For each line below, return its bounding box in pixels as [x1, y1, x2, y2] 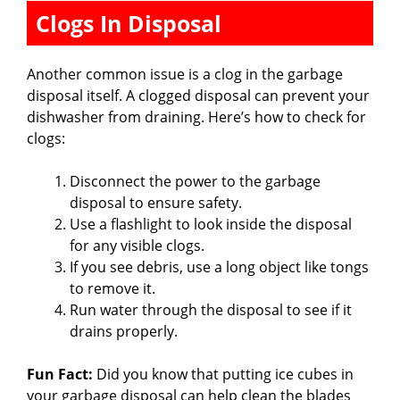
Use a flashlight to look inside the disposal [70, 214, 352, 235]
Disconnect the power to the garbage [70, 171, 321, 192]
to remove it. [70, 279, 155, 299]
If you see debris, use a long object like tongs [70, 257, 369, 278]
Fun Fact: [27, 364, 93, 385]
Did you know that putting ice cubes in [93, 364, 354, 385]
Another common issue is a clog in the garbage [27, 64, 343, 85]
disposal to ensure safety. [70, 193, 242, 213]
